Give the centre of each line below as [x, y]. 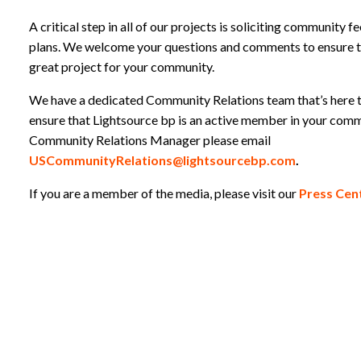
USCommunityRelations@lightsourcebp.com [162, 160]
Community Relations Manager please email [150, 140]
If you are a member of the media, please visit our [164, 193]
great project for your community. [122, 67]
